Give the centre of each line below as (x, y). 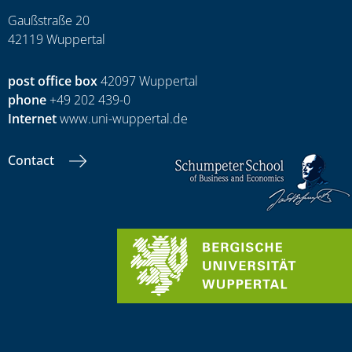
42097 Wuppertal (148, 81)
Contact (33, 160)
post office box (53, 81)
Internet (32, 118)
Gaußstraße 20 (49, 20)
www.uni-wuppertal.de (122, 118)
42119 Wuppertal (57, 39)
